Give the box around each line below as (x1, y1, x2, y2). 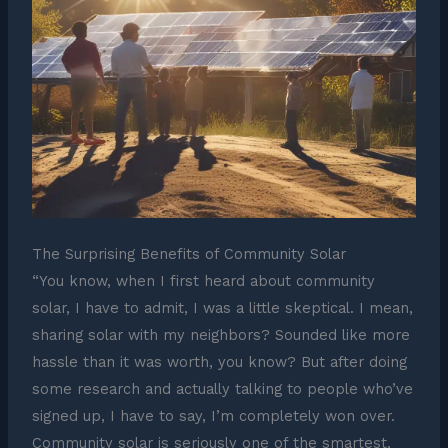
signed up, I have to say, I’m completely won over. (31, 407, 395, 426)
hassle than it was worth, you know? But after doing (31, 353, 407, 372)
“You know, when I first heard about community (31, 272, 375, 291)
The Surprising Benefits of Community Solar (31, 245, 346, 264)
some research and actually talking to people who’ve (31, 380, 413, 399)
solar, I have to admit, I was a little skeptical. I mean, (31, 299, 413, 318)
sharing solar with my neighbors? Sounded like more (31, 326, 410, 345)
